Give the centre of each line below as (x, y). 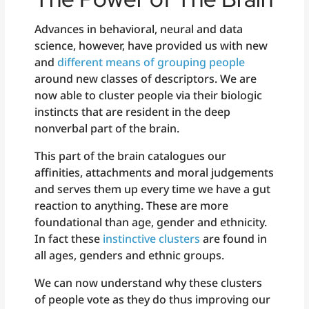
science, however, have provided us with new (151, 45)
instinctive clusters (152, 238)
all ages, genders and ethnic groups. (130, 255)
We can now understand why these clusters (149, 282)
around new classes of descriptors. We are (146, 78)
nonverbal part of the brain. (107, 128)
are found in (234, 238)
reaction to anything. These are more (132, 205)
